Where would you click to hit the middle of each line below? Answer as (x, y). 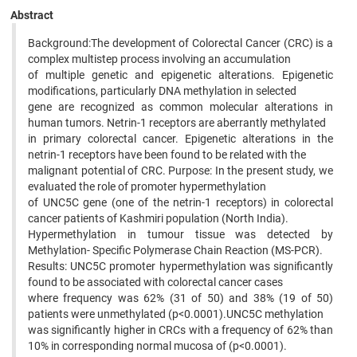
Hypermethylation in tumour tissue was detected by (180, 234)
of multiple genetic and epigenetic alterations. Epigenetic (180, 75)
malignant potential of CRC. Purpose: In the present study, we (180, 171)
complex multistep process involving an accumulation (159, 59)
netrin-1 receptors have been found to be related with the (167, 155)
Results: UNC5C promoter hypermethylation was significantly (180, 266)
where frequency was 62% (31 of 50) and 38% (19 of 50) (180, 298)
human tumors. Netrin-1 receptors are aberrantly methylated (177, 123)
